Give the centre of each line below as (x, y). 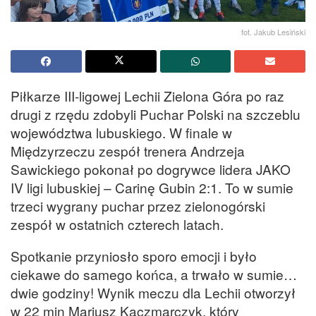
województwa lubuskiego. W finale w (121, 132)
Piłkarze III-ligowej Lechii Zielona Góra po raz (147, 95)
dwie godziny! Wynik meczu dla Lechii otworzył (153, 292)
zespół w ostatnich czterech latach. (117, 224)
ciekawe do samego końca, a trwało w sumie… (154, 274)
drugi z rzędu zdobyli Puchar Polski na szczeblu (156, 114)
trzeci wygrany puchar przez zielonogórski (138, 205)
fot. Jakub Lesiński (273, 31)
